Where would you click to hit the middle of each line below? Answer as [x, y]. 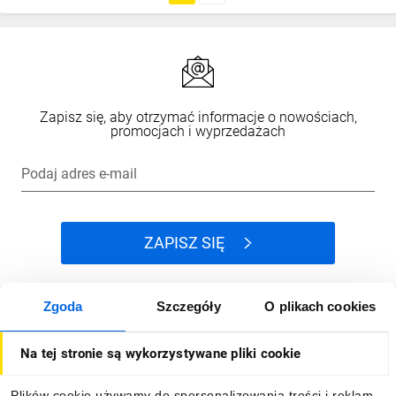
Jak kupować [55, 323]
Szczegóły [188, 306]
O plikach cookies [320, 306]
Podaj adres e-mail [79, 174]
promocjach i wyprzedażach [198, 131]
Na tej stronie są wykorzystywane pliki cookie [161, 354]
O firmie [41, 377]
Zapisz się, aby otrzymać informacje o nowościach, [198, 117]
